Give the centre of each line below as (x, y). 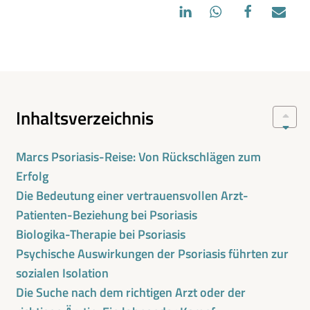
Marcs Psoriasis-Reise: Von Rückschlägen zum (139, 157)
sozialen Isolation (63, 273)
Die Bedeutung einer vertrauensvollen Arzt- (133, 195)
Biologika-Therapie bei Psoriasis (101, 234)
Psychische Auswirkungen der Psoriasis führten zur (153, 254)
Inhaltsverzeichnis (85, 118)
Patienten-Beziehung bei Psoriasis (107, 215)
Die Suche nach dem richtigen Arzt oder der (131, 292)
